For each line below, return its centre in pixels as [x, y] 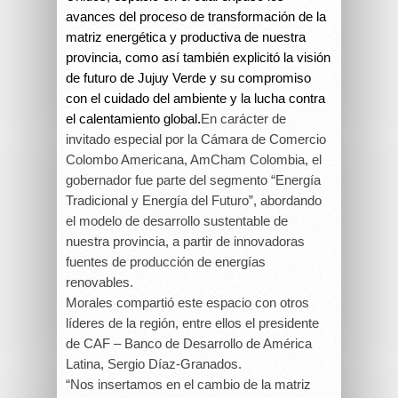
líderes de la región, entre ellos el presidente [192, 323]
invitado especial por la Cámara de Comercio [196, 139]
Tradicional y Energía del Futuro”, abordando [194, 200]
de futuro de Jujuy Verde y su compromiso [188, 78]
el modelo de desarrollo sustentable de [177, 221]
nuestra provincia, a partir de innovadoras [185, 241]
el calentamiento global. [133, 119]
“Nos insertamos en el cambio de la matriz [188, 384]
